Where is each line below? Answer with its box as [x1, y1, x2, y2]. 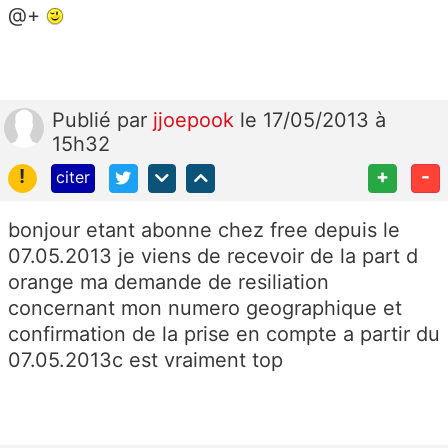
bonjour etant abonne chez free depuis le [8, 217, 400, 242]
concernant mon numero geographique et [8, 295, 402, 320]
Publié [52, 107, 117, 132]
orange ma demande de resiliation [8, 269, 329, 294]
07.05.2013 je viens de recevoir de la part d [8, 243, 418, 268]
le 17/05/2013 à [240, 107, 386, 132]
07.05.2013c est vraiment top [8, 347, 283, 372]
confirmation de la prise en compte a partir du [8, 321, 440, 346]
